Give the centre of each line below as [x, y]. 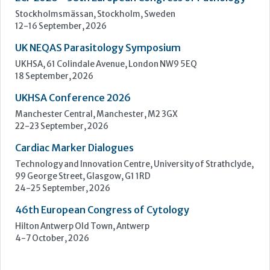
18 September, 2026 [54, 187]
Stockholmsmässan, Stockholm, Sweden [95, 125]
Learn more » [49, 23]
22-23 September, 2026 [62, 237]
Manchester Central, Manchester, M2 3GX [96, 225]
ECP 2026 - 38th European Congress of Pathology [130, 109]
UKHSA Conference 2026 [73, 209]
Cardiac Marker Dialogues [74, 259]
